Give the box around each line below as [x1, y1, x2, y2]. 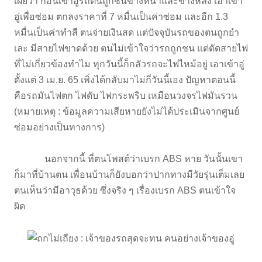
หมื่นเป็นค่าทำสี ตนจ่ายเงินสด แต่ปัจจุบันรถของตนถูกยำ [14, 27, 239, 37]
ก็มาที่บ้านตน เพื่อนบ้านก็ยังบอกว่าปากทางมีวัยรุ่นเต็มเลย [14, 169, 244, 180]
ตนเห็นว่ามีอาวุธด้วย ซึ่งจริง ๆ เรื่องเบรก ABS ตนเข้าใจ [14, 185, 236, 195]
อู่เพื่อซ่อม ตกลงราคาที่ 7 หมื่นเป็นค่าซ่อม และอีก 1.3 [14, 11, 228, 22]
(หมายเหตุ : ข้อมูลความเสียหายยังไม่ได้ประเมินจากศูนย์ [14, 106, 239, 116]
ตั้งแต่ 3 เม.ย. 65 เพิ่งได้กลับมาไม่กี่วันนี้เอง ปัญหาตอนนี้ [14, 74, 236, 85]
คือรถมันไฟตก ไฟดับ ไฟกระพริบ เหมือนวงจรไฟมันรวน [14, 90, 237, 101]
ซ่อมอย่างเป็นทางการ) [14, 122, 107, 132]
